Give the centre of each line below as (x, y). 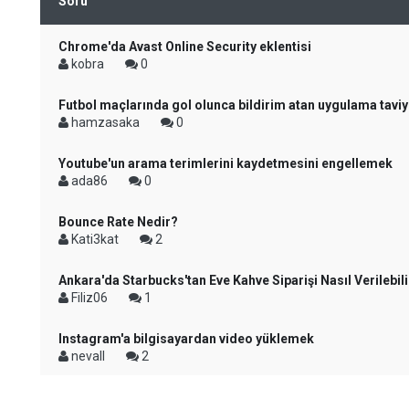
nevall (88, 356)
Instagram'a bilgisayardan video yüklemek (186, 339)
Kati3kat (95, 239)
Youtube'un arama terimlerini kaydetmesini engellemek (225, 163)
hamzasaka (105, 122)
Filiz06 (89, 298)
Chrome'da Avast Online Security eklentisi (185, 47)
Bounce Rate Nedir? (118, 222)
